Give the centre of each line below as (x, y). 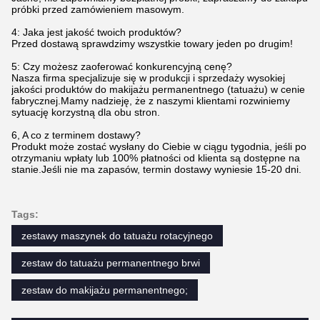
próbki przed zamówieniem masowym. (98, 10)
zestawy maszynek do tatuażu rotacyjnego (117, 236)
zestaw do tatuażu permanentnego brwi (111, 263)
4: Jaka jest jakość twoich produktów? (96, 32)
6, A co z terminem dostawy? (76, 135)
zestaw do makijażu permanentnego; (105, 290)
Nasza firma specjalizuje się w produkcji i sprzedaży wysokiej (148, 78)
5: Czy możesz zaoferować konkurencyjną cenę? (122, 67)
